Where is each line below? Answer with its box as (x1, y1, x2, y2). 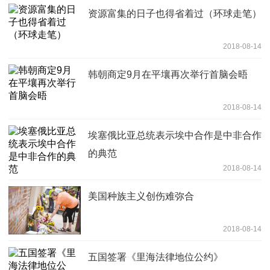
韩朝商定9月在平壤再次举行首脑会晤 (88, 69, 248, 80)
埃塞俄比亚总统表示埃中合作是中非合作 (88, 130, 262, 140)
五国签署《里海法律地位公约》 (88, 251, 223, 262)
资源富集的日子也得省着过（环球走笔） (88, 8, 262, 19)
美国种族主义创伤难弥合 (88, 190, 194, 201)
